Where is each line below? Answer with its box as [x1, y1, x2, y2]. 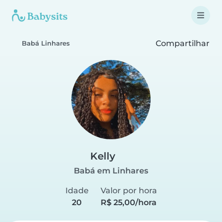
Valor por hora [100, 186, 157, 195]
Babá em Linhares [74, 166, 148, 175]
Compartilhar [154, 38, 210, 48]
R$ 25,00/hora [101, 198, 157, 207]
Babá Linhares [22, 40, 70, 47]
